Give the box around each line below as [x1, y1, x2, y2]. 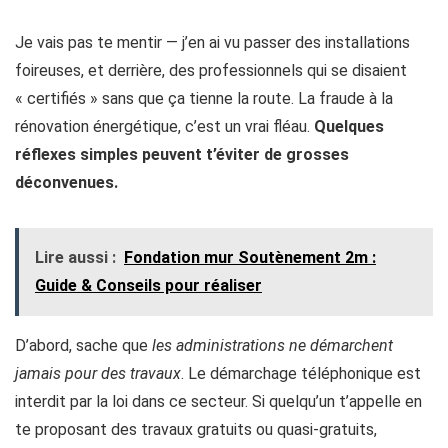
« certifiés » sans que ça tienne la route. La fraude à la [15, 89, 393, 109]
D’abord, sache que [15, 336, 152, 356]
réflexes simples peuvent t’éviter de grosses [15, 145, 349, 165]
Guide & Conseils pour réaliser [35, 276, 262, 296]
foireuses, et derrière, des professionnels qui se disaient [15, 61, 407, 81]
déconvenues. [15, 173, 118, 193]
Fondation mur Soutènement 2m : [124, 248, 376, 268]
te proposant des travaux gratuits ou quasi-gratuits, [15, 420, 377, 440]
